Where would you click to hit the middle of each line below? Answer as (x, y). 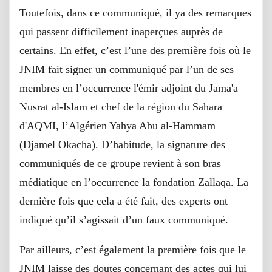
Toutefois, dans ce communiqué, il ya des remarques (135, 13)
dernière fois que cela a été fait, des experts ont (124, 201)
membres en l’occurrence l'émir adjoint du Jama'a (129, 88)
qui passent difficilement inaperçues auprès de (121, 32)
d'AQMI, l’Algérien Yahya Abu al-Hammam (117, 126)
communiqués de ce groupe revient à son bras (120, 163)
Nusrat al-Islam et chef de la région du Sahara (121, 107)
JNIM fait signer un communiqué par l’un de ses (127, 69)
